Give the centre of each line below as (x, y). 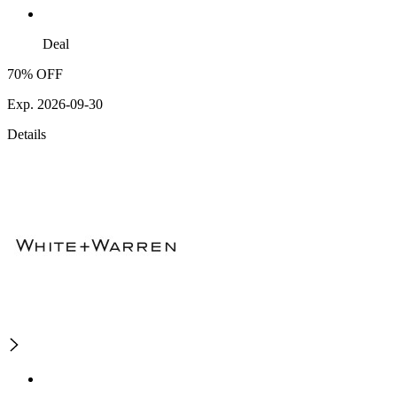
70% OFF (35, 74)
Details (27, 134)
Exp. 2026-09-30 (55, 104)
